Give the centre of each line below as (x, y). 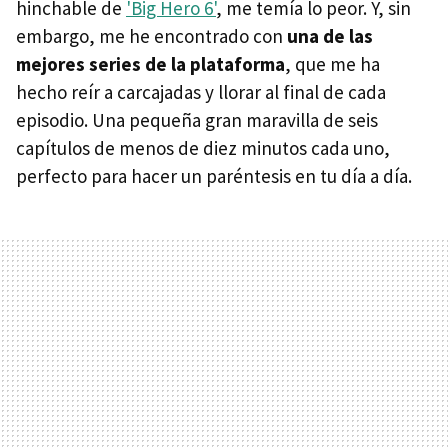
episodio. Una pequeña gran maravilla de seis (197, 119)
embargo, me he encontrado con (151, 35)
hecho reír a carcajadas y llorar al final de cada (201, 91)
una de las (330, 35)
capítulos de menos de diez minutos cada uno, (203, 147)
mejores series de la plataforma (150, 63)
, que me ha (332, 63)
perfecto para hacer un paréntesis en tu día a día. (214, 175)
